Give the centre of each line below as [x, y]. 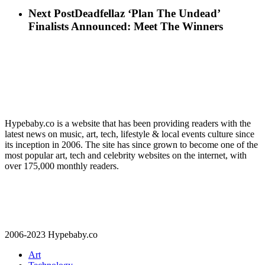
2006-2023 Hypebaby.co [51, 235]
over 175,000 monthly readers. [62, 166]
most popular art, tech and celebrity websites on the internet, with [126, 156]
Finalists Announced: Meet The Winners [126, 27]
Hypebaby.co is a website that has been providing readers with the [128, 124]
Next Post [51, 14]
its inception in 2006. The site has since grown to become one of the [131, 145]
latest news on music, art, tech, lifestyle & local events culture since [130, 134]
